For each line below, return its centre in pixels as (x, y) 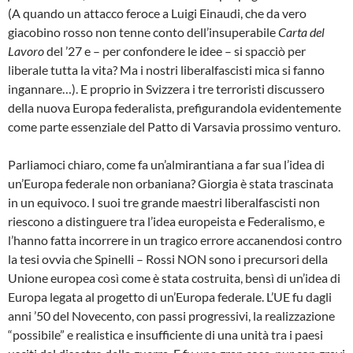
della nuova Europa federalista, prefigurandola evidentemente (175, 107)
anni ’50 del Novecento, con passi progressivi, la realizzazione (171, 315)
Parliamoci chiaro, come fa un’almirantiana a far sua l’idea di (166, 164)
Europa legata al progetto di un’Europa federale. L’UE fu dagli (170, 296)
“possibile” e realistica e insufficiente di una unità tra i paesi (165, 334)
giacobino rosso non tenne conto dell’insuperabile (143, 32)
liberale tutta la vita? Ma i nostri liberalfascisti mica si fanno (166, 69)
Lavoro (26, 50)
